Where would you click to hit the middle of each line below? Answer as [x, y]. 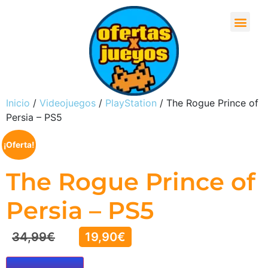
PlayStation [131, 103]
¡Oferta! [19, 144]
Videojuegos [68, 103]
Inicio [18, 103]
